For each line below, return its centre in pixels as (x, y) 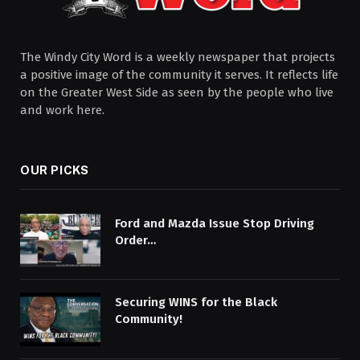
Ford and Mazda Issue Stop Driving (215, 223)
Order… (135, 240)
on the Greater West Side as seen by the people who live (177, 92)
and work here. (62, 110)
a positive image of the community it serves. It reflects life (179, 74)
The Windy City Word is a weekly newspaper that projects (178, 57)
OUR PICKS (55, 170)
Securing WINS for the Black (196, 303)
